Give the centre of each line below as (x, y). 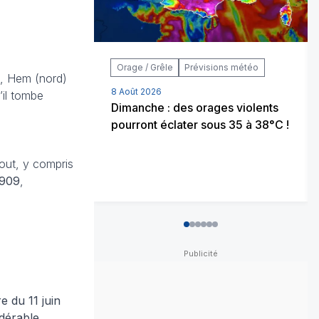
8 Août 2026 (136, 91)
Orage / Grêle (145, 67)
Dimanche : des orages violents (195, 107)
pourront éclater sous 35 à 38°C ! (200, 124)
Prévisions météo (221, 67)
